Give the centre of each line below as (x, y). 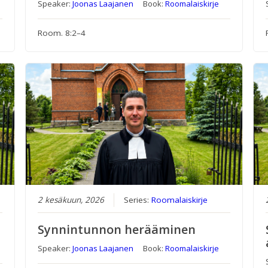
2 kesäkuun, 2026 (71, 200)
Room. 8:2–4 (61, 33)
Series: (137, 200)
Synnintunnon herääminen (116, 230)
